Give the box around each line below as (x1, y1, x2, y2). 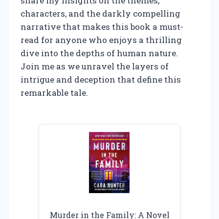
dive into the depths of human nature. (21, 47, 178, 59)
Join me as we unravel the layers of (21, 60, 169, 72)
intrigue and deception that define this (21, 73, 181, 85)
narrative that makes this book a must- (21, 21, 183, 32)
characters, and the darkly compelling (21, 7, 180, 19)
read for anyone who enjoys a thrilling (21, 34, 182, 45)
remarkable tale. (21, 87, 88, 98)
